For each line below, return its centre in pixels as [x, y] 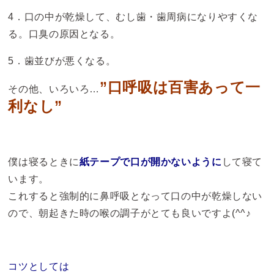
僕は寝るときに [44, 161]
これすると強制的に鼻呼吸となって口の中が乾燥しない [135, 196]
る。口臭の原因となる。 [64, 34]
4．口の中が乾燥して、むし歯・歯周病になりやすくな [133, 17]
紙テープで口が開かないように [150, 161]
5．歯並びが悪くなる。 [62, 61]
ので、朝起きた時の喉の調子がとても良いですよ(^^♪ [130, 213]
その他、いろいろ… [54, 89]
